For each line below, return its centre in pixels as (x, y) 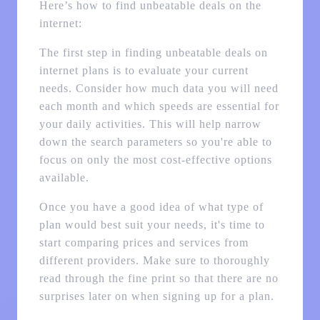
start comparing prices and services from (144, 243)
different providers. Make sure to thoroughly (154, 261)
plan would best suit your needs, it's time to (152, 225)
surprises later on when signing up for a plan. (156, 296)
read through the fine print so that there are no (159, 279)
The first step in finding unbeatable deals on (153, 53)
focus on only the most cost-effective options (155, 160)
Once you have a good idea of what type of (151, 207)
